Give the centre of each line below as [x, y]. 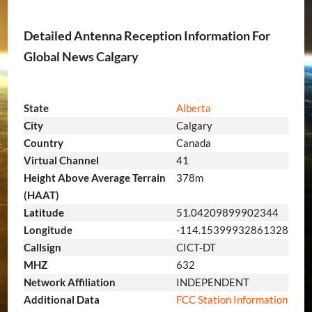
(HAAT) [41, 195]
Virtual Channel [61, 161]
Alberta [193, 108]
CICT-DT [196, 248]
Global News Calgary [81, 56]
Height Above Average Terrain [94, 178]
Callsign [42, 248]
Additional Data [61, 300]
